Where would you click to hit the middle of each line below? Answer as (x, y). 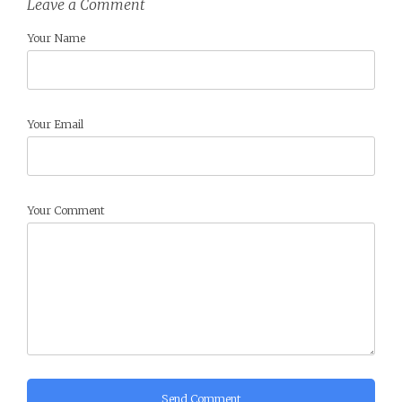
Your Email (55, 124)
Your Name (56, 38)
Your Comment (66, 210)
